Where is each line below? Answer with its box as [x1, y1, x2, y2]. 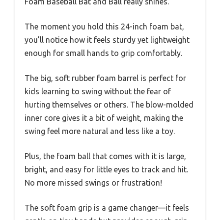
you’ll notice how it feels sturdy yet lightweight [25, 35, 190, 45]
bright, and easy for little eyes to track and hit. [25, 165, 188, 174]
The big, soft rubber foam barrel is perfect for [25, 74, 186, 83]
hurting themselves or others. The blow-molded [25, 100, 193, 110]
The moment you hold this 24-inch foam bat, [25, 22, 184, 31]
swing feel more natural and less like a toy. [25, 127, 175, 136]
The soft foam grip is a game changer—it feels [25, 203, 189, 213]
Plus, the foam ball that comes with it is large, [25, 152, 186, 161]
